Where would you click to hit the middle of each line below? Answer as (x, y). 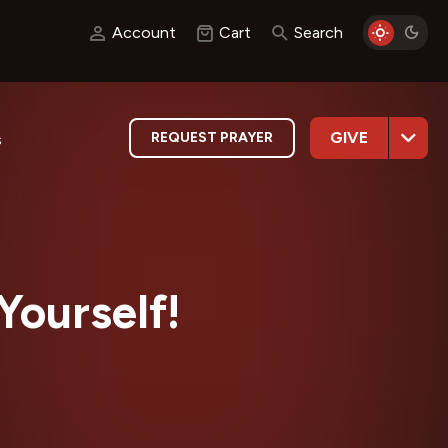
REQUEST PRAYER (211, 137)
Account (144, 32)
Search (318, 32)
